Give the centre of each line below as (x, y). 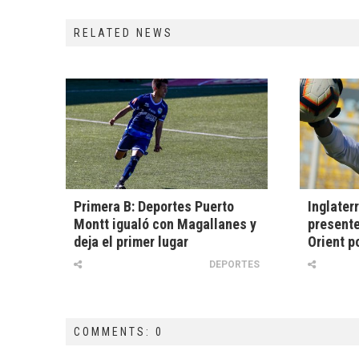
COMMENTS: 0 (119, 332)
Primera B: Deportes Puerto (154, 207)
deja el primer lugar (131, 242)
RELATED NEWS (123, 33)
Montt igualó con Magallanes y (165, 224)
